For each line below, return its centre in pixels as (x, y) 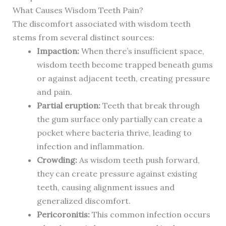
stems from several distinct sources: (83, 37)
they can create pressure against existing (117, 173)
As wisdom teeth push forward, (138, 160)
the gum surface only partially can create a (119, 119)
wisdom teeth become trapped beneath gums (125, 64)
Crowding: (57, 160)
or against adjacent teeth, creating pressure (123, 78)
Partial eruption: (68, 105)
